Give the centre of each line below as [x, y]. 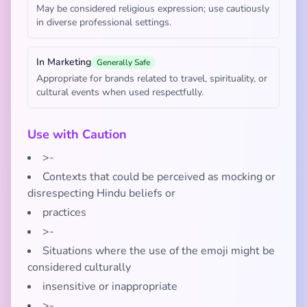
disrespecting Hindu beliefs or [101, 193]
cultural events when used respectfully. [120, 92]
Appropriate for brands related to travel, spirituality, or [152, 78]
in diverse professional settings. [104, 22]
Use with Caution [77, 134]
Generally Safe [123, 62]
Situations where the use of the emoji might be [159, 251]
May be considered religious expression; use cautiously [153, 9]
